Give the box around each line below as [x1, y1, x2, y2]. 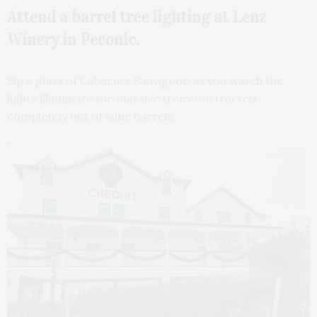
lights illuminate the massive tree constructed [7, 91, 256, 105]
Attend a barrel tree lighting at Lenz [7, 6, 267, 27]
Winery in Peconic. [7, 29, 139, 50]
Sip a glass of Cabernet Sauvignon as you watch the [7, 73, 283, 88]
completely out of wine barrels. [7, 108, 175, 123]
